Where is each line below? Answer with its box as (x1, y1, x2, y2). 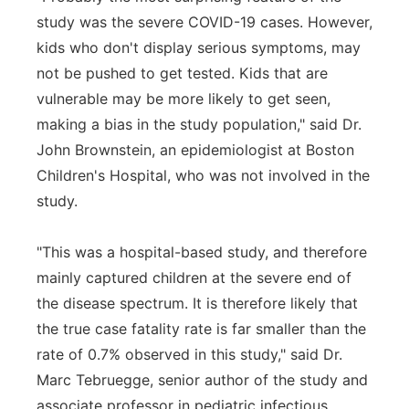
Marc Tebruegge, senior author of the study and (37, 371, 368, 389)
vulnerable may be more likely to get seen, (37, 89, 330, 108)
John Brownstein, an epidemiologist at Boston (37, 141, 354, 159)
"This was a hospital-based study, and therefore (37, 243, 367, 261)
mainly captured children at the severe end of (37, 268, 351, 287)
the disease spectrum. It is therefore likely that (37, 294, 358, 312)
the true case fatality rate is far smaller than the (37, 320, 366, 338)
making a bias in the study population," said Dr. (37, 115, 362, 133)
